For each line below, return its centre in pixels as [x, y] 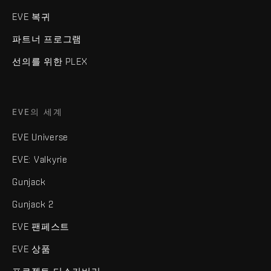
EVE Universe [40, 137]
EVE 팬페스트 [41, 226]
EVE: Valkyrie [40, 159]
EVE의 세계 [38, 112]
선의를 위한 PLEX [50, 61]
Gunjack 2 [33, 204]
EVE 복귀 [31, 16]
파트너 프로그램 [47, 39]
